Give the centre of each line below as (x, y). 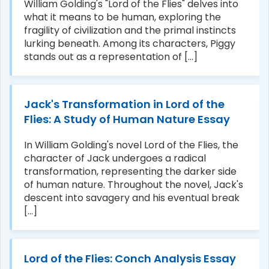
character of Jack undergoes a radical (115, 158)
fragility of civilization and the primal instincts (130, 30)
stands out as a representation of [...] (111, 56)
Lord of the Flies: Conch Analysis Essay (130, 258)
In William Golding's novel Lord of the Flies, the (131, 145)
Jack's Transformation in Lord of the (124, 104)
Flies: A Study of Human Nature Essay (127, 119)
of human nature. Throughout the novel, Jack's (134, 184)
